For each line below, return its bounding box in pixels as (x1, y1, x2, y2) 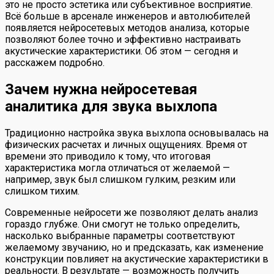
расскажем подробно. (5, 57, 105, 69)
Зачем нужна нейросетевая (5, 81, 198, 98)
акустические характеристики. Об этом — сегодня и (5, 45, 238, 57)
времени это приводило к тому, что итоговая (5, 150, 210, 163)
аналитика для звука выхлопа (5, 98, 217, 116)
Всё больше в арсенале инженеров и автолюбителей (5, 10, 250, 23)
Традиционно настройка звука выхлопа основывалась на (5, 127, 268, 139)
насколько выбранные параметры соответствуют (5, 230, 235, 242)
